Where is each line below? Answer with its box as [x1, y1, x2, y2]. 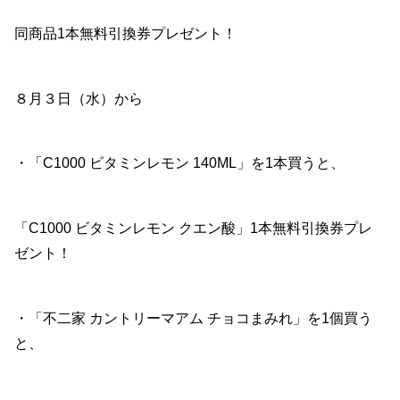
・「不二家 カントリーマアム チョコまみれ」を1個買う [14, 311, 372, 327]
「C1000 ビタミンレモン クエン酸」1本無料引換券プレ [14, 221, 372, 237]
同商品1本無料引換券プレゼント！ [14, 25, 237, 41]
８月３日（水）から [14, 90, 143, 106]
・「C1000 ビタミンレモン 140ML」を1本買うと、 [14, 155, 345, 171]
